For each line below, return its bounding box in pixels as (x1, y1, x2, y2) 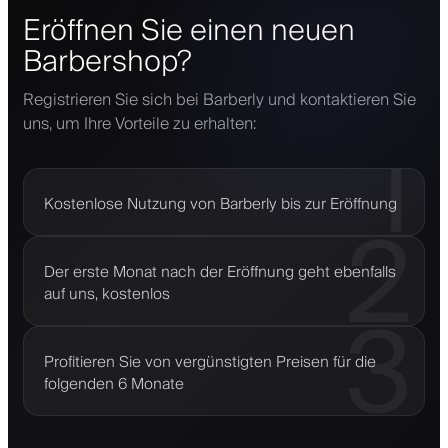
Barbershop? (23, 37, 192, 88)
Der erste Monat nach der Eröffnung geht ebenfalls (44, 259, 396, 286)
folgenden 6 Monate (44, 371, 184, 398)
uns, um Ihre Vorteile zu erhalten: (23, 110, 256, 139)
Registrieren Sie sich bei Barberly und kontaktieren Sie (23, 86, 416, 115)
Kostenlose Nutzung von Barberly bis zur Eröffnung (44, 191, 397, 218)
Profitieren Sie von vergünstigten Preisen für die (44, 349, 376, 376)
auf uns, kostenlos (44, 281, 170, 308)
